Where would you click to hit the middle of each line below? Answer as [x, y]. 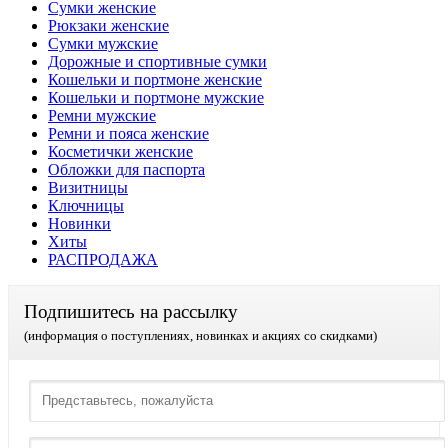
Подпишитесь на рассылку [131, 311]
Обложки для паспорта [126, 169]
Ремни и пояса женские [128, 133]
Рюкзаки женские [108, 25]
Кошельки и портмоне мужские [156, 97]
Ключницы [86, 205]
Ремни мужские [102, 115]
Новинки [79, 223]
